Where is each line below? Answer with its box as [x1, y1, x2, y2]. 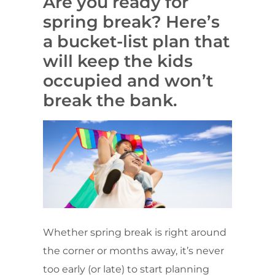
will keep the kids [43, 50, 193, 71]
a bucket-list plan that [43, 31, 230, 52]
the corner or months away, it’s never [43, 244, 224, 257]
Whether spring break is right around [43, 226, 227, 238]
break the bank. [43, 90, 177, 110]
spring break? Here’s [43, 11, 220, 32]
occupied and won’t [43, 70, 213, 91]
